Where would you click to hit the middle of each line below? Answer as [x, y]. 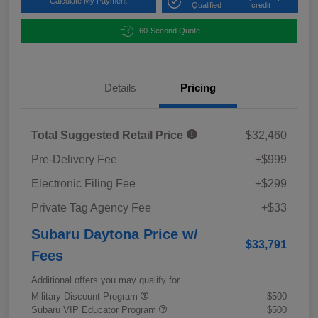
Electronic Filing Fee [83, 184]
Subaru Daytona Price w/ [115, 235]
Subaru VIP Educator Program [95, 310]
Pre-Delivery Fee [74, 160]
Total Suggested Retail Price [109, 136]
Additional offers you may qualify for [105, 280]
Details [120, 88]
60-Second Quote [169, 31]
